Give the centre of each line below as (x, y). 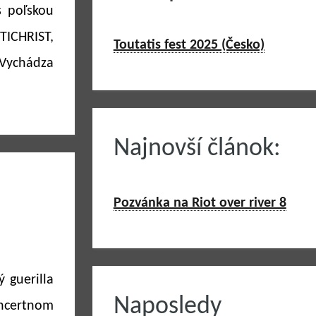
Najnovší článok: (197, 149)
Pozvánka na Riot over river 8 (200, 203)
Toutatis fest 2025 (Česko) (189, 45)
